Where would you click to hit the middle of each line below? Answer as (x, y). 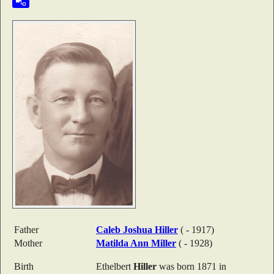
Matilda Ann (124, 243)
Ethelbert (115, 266)
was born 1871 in (191, 266)
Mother (28, 243)
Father (26, 229)
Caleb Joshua (125, 229)
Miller (164, 243)
